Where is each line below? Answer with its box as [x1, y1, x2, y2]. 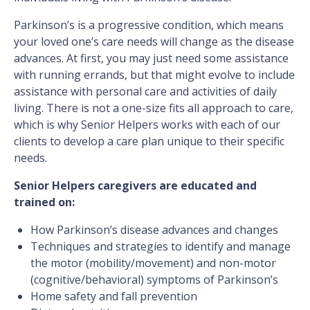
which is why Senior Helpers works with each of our [14, 117, 280, 133]
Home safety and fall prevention [30, 289, 197, 304]
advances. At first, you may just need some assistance [14, 51, 289, 66]
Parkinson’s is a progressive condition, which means [14, 17, 284, 33]
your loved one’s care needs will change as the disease [14, 34, 294, 50]
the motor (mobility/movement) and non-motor [30, 255, 276, 271]
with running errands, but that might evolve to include [14, 67, 295, 83]
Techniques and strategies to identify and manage [30, 239, 291, 255]
